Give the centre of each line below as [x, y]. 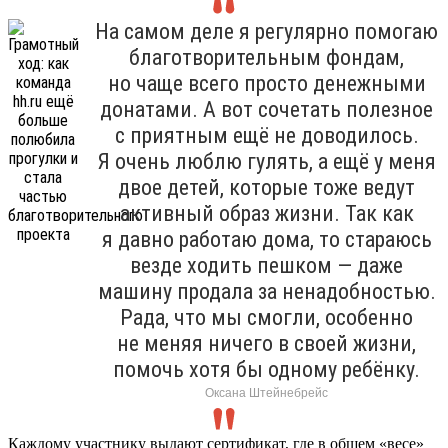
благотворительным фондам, [266, 57]
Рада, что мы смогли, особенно [266, 317]
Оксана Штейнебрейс [266, 392]
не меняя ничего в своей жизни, [266, 343]
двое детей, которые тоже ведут [266, 187]
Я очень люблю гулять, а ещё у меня [266, 161]
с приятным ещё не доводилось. [266, 135]
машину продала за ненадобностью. [266, 291]
